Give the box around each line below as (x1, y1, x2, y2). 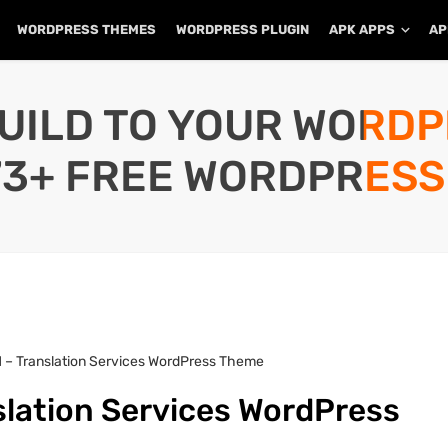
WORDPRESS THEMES (17, 22, 156, 37)
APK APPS (329, 22, 395, 37)
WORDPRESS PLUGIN (176, 22, 309, 37)
